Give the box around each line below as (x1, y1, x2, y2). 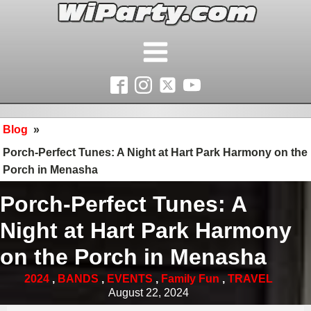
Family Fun (161, 273, 219, 285)
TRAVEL (228, 273, 273, 285)
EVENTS (107, 273, 153, 285)
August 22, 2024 (108, 287, 189, 299)
